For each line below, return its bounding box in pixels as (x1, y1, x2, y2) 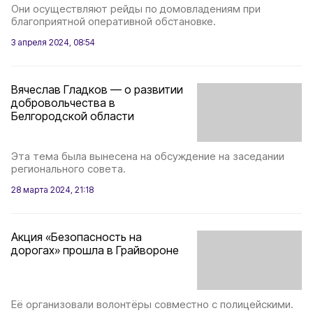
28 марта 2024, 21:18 (11, 184, 94, 196)
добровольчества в (11, 95, 115, 110)
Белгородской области (11, 108, 134, 123)
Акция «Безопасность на (11, 230, 142, 245)
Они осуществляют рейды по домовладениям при (11, 1, 261, 15)
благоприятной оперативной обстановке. (11, 14, 216, 28)
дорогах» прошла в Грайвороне (11, 243, 179, 258)
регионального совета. (11, 162, 126, 176)
